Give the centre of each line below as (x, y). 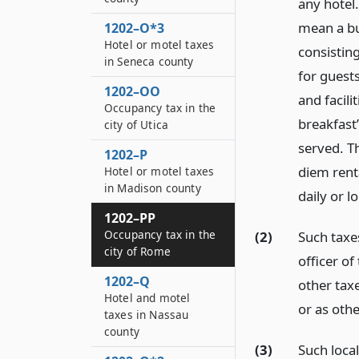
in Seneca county (149, 61)
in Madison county (153, 188)
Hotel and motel (147, 298)
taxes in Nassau (147, 315)
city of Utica (137, 125)
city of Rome (137, 251)
